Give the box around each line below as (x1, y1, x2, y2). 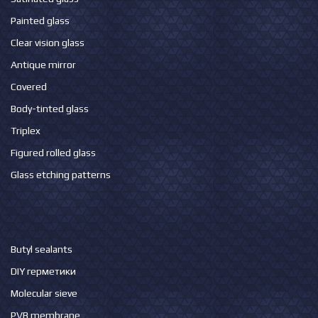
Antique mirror (11, 59, 76, 71)
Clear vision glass (11, 37, 84, 49)
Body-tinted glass (11, 103, 89, 115)
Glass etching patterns (11, 169, 111, 181)
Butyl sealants (11, 243, 72, 256)
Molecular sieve (11, 287, 77, 300)
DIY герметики (11, 265, 76, 278)
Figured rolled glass (11, 147, 96, 159)
